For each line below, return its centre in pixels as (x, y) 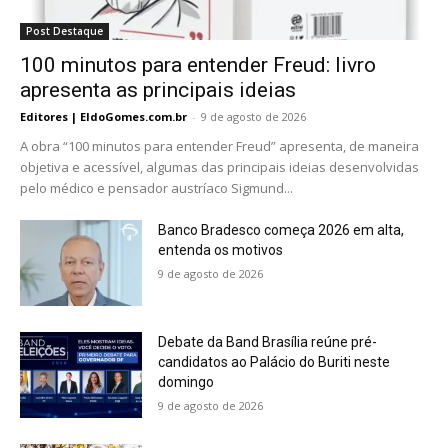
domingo (186, 382)
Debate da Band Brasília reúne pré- (268, 342)
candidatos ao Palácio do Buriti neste (274, 362)
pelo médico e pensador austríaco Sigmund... (156, 188)
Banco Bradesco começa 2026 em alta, (281, 230)
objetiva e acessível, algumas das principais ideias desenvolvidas (219, 167)
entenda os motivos (221, 250)
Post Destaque (64, 31)
